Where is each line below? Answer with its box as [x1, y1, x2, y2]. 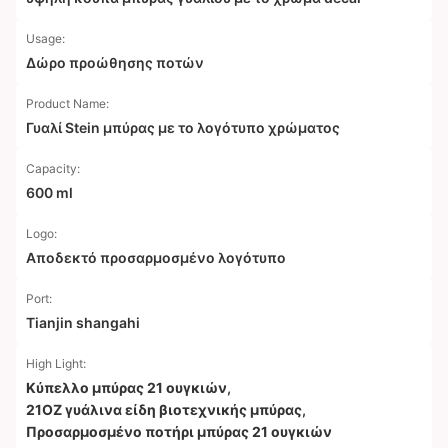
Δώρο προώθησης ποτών [26, 54, 204, 71]
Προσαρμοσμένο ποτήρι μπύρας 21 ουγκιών [26, 423, 332, 440]
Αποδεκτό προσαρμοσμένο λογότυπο [26, 249, 286, 266]
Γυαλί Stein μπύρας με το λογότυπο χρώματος [26, 119, 340, 136]
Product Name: [26, 96, 109, 111]
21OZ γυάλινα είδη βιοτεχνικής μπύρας [26, 401, 302, 418]
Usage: [26, 31, 65, 46]
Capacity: [26, 161, 80, 176]
